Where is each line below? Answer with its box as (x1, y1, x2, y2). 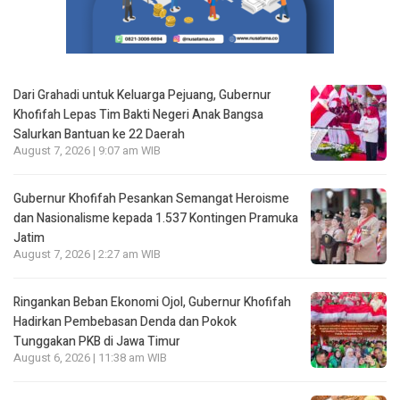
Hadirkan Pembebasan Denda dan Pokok (13, 312, 237, 331)
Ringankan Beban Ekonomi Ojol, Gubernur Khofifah (13, 292, 291, 312)
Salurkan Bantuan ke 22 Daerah (13, 124, 185, 144)
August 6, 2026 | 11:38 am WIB (13, 349, 167, 366)
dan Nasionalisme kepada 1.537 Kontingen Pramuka (13, 208, 298, 228)
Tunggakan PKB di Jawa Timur (13, 331, 180, 351)
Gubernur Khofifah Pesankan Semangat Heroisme (13, 188, 289, 208)
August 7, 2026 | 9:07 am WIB (13, 142, 161, 159)
